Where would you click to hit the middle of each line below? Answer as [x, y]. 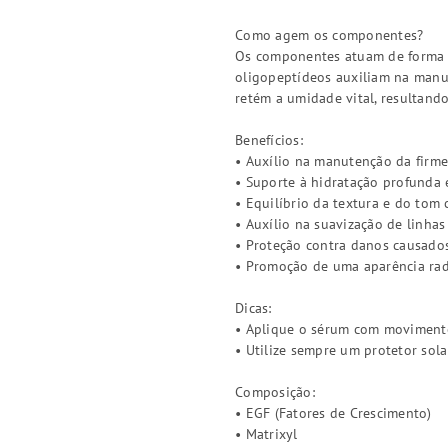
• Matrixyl [266, 434]
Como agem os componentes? [329, 35]
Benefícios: [269, 140]
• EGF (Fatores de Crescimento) [333, 413]
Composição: [275, 392]
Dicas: [253, 308]
